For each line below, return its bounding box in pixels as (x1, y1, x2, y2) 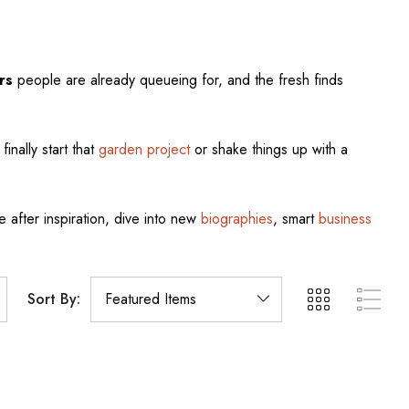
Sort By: (27, 288, 80, 309)
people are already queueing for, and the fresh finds (12, 69, 343, 90)
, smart (272, 208, 319, 229)
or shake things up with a (189, 139, 348, 160)
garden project (98, 139, 190, 160)
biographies (200, 208, 273, 229)
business (318, 208, 372, 229)
